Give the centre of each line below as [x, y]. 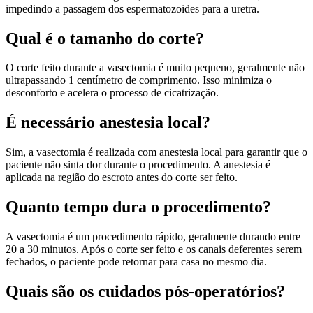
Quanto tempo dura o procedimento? [138, 207]
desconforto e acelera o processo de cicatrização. [112, 93]
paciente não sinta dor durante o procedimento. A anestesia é [138, 165]
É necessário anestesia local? [108, 123]
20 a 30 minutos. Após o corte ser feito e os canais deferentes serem [154, 249]
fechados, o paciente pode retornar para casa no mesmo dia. [136, 262]
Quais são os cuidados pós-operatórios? [145, 291]
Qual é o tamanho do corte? [105, 38]
